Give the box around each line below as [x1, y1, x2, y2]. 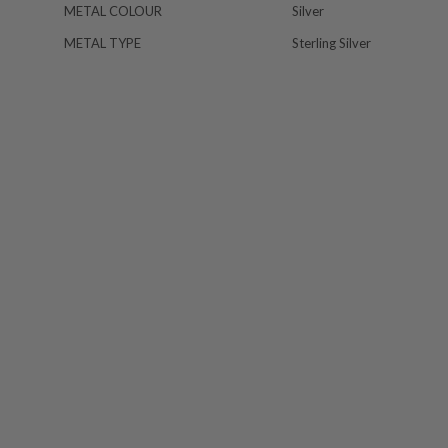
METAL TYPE [64, 35, 141, 51]
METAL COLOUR [64, 3, 162, 19]
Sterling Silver [292, 35, 371, 51]
